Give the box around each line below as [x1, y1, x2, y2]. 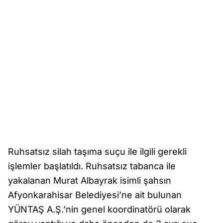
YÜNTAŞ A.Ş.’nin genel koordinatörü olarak [8, 204, 191, 215]
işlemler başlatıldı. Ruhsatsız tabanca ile [8, 161, 176, 172]
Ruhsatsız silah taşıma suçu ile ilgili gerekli [8, 146, 187, 157]
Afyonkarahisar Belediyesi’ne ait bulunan [8, 190, 182, 201]
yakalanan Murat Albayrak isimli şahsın [8, 175, 171, 186]
